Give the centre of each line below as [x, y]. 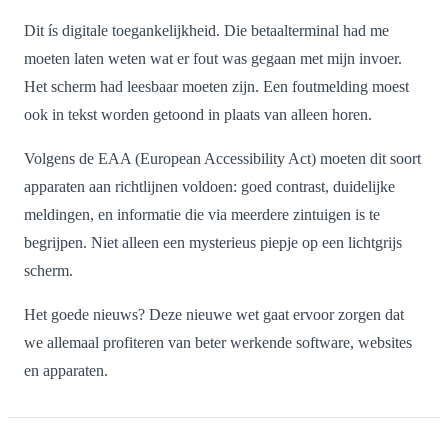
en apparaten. [66, 370]
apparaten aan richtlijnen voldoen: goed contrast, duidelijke [209, 186]
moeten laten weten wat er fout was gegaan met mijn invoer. [213, 58]
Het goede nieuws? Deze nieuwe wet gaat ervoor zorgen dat [214, 314]
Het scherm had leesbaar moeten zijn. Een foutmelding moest [216, 86]
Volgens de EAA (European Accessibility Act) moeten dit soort [222, 158]
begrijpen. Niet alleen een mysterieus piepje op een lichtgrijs [213, 242]
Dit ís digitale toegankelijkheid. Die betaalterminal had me [206, 30]
